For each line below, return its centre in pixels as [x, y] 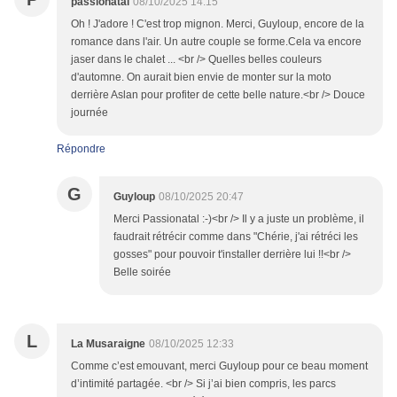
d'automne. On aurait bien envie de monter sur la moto [201, 78]
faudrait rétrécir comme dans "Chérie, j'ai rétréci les [236, 237]
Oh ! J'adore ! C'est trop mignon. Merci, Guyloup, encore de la [218, 24]
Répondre [81, 149]
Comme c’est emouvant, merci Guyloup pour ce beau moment [219, 366]
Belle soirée [142, 272]
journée [90, 113]
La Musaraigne [108, 344]
